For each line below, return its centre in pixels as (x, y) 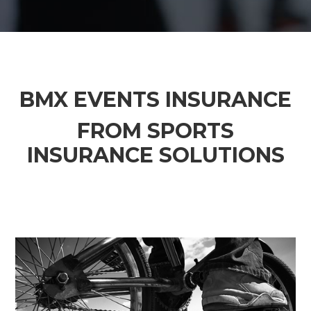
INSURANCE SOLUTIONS (155, 155)
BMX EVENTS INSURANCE (155, 99)
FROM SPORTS (155, 131)
